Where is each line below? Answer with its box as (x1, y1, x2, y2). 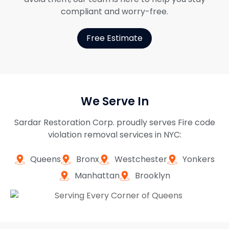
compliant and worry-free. (61, 6, 168, 18)
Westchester (114, 153, 167, 166)
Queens (30, 153, 61, 166)
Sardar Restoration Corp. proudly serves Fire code (14, 117, 215, 129)
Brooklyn (134, 170, 170, 182)
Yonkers (182, 153, 215, 166)
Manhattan (74, 170, 120, 182)
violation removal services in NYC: (48, 129, 181, 141)
